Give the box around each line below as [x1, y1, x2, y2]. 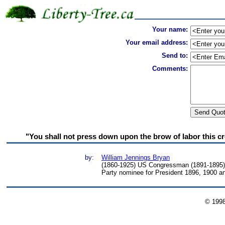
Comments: [152, 65, 188, 72]
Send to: [162, 52, 188, 59]
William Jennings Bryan [101, 154, 170, 161]
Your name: [152, 26, 188, 33]
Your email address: [126, 39, 188, 46]
